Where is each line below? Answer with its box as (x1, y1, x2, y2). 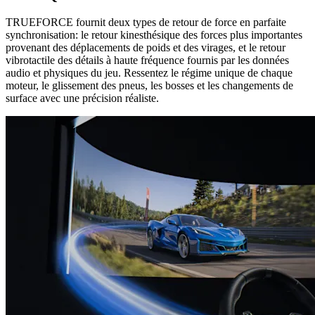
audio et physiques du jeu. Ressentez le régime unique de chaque (6, 67, 292, 79)
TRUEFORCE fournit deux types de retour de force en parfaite (6, 16, 286, 29)
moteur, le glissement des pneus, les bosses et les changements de (6, 79, 293, 92)
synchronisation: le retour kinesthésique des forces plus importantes (6, 29, 302, 41)
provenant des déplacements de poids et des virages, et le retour (6, 41, 285, 54)
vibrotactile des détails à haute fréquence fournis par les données (6, 54, 289, 67)
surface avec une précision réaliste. (6, 92, 159, 105)
